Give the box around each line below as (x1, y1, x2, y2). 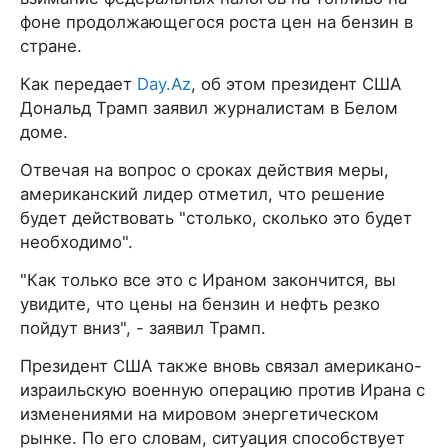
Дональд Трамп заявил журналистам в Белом (20, 97, 398, 118)
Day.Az (137, 73, 191, 94)
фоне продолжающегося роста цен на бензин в (20, 11, 413, 32)
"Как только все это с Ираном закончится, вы (20, 269, 396, 290)
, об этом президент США (191, 73, 401, 94)
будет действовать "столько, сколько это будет (20, 207, 412, 228)
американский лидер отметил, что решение (20, 183, 385, 204)
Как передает (20, 73, 137, 94)
